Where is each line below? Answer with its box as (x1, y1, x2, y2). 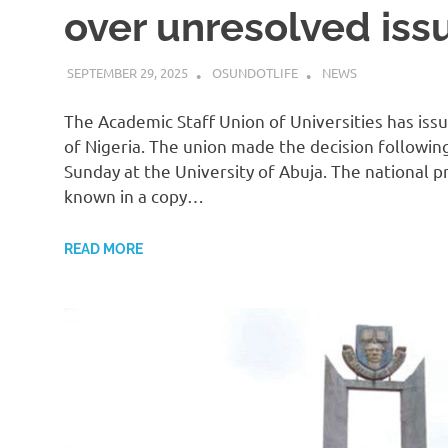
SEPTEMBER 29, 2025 (66, 64, 188, 82)
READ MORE (64, 240, 143, 257)
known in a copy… (64, 185, 204, 207)
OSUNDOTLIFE (211, 64, 298, 82)
